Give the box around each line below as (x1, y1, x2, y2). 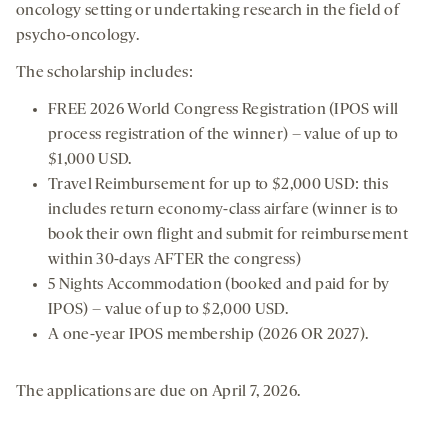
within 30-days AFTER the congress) (48, 252, 301, 269)
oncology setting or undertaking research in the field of (16, 3, 399, 20)
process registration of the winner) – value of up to (48, 127, 399, 144)
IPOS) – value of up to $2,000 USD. (48, 302, 288, 319)
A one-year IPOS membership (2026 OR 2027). (48, 327, 369, 344)
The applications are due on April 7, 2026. (16, 384, 301, 401)
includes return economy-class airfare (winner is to (48, 202, 399, 219)
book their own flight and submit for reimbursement (48, 227, 409, 244)
